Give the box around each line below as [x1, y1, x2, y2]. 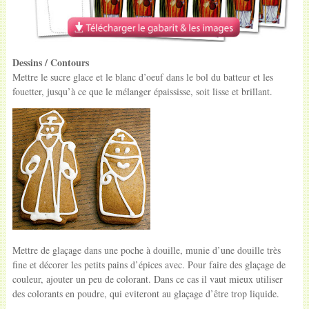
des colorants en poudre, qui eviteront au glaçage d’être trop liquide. [12, 287, 279, 300]
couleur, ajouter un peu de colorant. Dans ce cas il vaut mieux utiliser [12, 272, 283, 286]
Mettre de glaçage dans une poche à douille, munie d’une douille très [12, 243, 281, 257]
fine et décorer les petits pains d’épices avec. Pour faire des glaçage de [12, 258, 286, 271]
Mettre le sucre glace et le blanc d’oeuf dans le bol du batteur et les [12, 70, 273, 83]
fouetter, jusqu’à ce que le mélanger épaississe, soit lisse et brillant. [12, 85, 272, 98]
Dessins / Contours [12, 55, 89, 70]
